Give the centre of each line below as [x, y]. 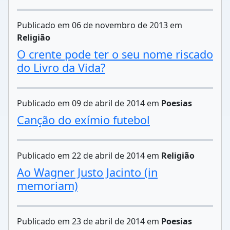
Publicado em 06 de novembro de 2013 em [100, 25]
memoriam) [47, 186]
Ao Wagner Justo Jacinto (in [87, 172]
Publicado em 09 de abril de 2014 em [89, 103]
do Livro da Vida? [61, 68]
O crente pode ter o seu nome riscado [115, 54]
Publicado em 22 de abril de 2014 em [89, 156]
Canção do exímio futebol [83, 120]
